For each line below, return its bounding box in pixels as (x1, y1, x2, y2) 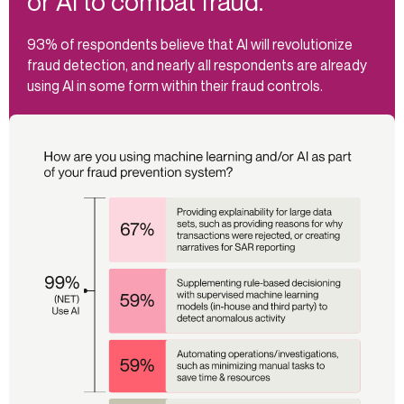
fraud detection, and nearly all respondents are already (27, 56, 367, 74)
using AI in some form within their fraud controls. (27, 77, 326, 95)
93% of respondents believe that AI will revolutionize (27, 35, 353, 53)
